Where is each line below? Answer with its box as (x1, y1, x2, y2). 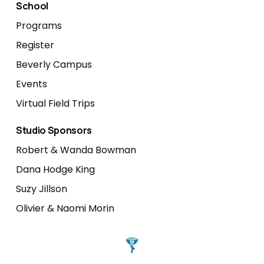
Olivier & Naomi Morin (15, 201, 114, 215)
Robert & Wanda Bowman (15, 143, 136, 157)
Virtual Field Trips (15, 96, 95, 110)
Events (15, 77, 47, 91)
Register (15, 38, 54, 52)
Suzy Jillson (15, 181, 67, 196)
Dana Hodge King (15, 162, 95, 176)
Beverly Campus (15, 57, 92, 71)
